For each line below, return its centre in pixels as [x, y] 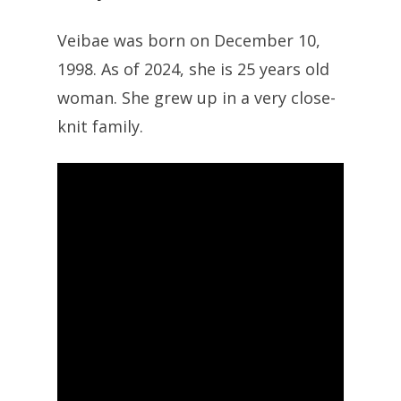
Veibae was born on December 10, [189, 40]
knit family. [100, 126]
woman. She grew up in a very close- [196, 97]
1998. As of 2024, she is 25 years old [193, 68]
